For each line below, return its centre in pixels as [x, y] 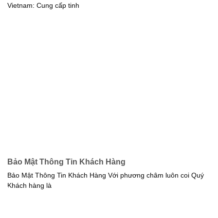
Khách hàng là [29, 185]
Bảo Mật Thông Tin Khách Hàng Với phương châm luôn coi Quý [106, 175]
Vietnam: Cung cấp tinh [43, 5]
